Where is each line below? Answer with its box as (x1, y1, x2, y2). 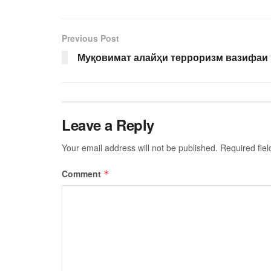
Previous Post (62, 31, 119, 44)
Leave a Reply (62, 114, 154, 135)
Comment (62, 167, 103, 180)
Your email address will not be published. (62, 141, 218, 154)
